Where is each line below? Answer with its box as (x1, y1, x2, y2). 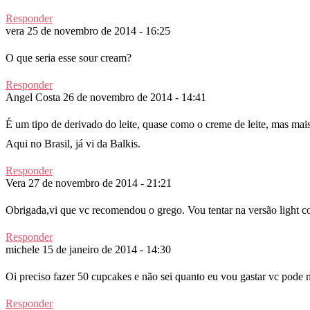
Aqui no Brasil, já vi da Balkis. (6, 137, 140, 149)
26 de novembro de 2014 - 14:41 (63, 91, 206, 103)
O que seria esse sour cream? (6, 51, 131, 64)
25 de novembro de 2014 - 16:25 (27, 24, 170, 37)
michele (6, 243, 39, 255)
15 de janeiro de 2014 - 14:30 (42, 243, 171, 255)
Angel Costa (6, 91, 60, 103)
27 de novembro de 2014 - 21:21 (28, 176, 172, 189)
